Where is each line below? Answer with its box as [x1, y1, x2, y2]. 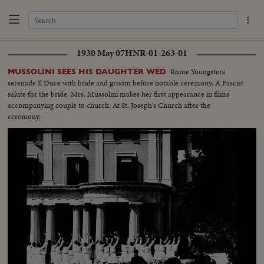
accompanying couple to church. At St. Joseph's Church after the [8, 99, 211, 111]
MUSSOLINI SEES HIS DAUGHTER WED [8, 67, 167, 76]
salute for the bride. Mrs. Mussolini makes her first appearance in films [8, 88, 230, 100]
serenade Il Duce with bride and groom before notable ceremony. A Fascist [8, 77, 244, 88]
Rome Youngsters [170, 65, 226, 77]
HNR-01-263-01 [125, 46, 187, 60]
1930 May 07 [77, 46, 125, 60]
